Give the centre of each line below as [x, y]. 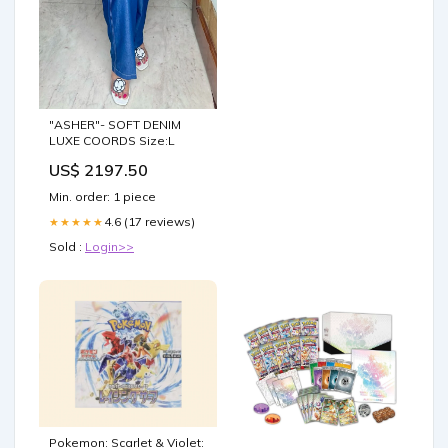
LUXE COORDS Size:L [112, 141]
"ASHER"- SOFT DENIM [115, 125]
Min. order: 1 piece [102, 197]
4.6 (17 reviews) [149, 222]
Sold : [67, 247]
